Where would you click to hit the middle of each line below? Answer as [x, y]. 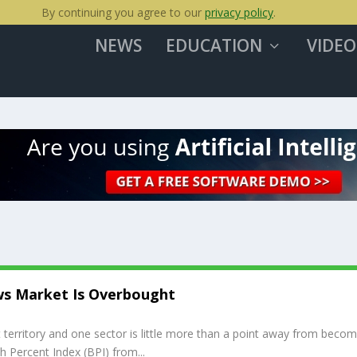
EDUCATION [214, 45]
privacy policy [239, 12]
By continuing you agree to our [123, 12]
